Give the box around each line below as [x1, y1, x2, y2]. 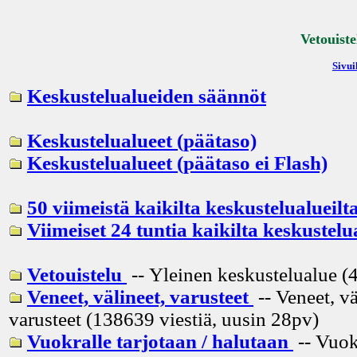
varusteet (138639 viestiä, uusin [9, 308, 266, 330]
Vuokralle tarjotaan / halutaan [27, 330, 293, 352]
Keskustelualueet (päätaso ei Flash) [27, 151, 328, 174]
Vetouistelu [27, 263, 127, 285]
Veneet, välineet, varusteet [27, 285, 253, 308]
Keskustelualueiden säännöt [27, 84, 266, 107]
